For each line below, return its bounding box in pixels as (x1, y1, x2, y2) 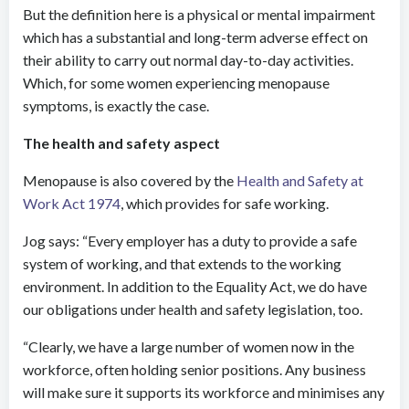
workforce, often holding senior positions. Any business (23, 361, 366, 378)
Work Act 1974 (23, 194, 121, 212)
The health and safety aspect (23, 134, 220, 152)
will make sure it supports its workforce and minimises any (23, 383, 384, 401)
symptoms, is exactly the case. (23, 97, 212, 114)
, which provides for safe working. (121, 194, 329, 212)
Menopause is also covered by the (23, 172, 236, 189)
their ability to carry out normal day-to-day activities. (23, 51, 353, 68)
